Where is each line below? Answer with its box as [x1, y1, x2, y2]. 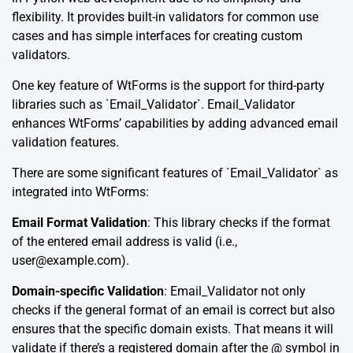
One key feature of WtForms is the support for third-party [12, 77, 325, 93]
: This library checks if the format [147, 214, 330, 230]
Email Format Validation [12, 214, 147, 230]
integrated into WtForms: [12, 184, 149, 199]
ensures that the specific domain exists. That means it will [12, 321, 333, 336]
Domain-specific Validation [12, 283, 164, 299]
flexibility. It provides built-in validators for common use [12, 9, 318, 24]
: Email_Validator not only [164, 283, 306, 299]
